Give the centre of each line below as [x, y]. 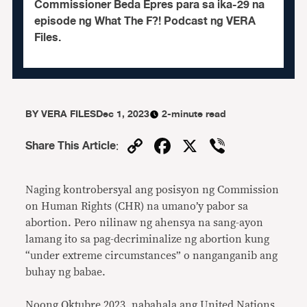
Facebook [223, 146]
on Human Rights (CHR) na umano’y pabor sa [137, 206]
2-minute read [194, 114]
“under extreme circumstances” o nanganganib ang [152, 256]
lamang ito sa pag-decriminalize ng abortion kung [148, 239]
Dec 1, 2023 [123, 114]
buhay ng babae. [66, 272]
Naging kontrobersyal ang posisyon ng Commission [152, 190]
